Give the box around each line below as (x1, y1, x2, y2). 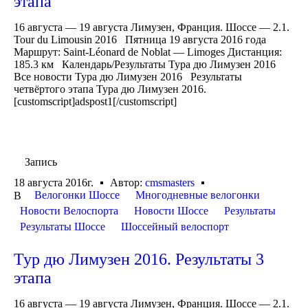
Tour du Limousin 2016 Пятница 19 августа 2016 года (14, 34, 266, 46)
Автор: (110, 176, 145, 188)
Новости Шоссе (134, 204, 208, 217)
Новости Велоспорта (20, 204, 118, 217)
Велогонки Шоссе (34, 188, 120, 201)
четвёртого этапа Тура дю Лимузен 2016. (14, 83, 206, 96)
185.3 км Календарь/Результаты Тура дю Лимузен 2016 (14, 58, 276, 71)
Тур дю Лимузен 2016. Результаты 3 (14, 250, 264, 268)
